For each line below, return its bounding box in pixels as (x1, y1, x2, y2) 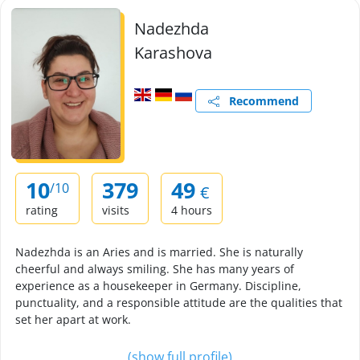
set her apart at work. (15, 312, 131, 327)
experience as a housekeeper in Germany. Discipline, (15, 278, 301, 293)
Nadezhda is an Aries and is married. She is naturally (15, 244, 303, 260)
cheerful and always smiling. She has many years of (15, 261, 294, 276)
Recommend (219, 93, 299, 108)
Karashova (134, 42, 212, 63)
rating (26, 202, 58, 218)
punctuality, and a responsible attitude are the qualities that (15, 295, 342, 310)
